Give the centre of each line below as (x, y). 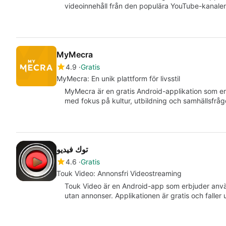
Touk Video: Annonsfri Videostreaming (119, 173)
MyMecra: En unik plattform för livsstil (118, 78)
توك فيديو (72, 149)
